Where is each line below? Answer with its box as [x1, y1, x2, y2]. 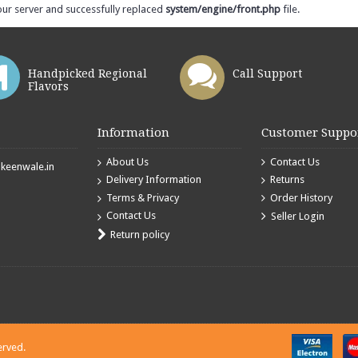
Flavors [27, 79, 69, 93]
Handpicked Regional [27, 66, 147, 80]
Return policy [110, 228, 170, 241]
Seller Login [270, 210, 324, 223]
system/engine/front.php [165, 2, 280, 15]
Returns [269, 173, 304, 186]
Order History [269, 191, 332, 204]
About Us [106, 155, 149, 168]
